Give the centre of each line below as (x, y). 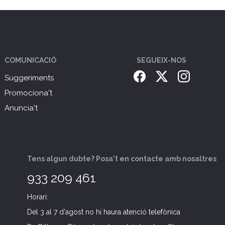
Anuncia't (21, 108)
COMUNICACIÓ (31, 61)
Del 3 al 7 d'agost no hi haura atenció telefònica (104, 212)
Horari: (38, 197)
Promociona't (29, 93)
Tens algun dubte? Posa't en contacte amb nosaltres (122, 159)
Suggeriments (29, 78)
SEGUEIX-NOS (162, 61)
